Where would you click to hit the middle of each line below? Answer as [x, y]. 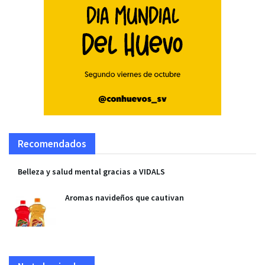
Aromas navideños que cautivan [125, 198]
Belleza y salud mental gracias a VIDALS [91, 172]
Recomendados [52, 144]
